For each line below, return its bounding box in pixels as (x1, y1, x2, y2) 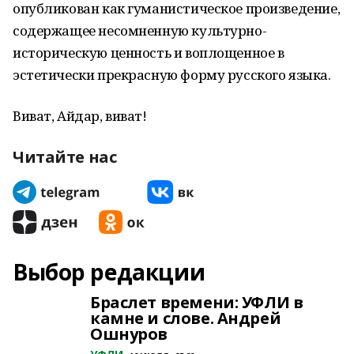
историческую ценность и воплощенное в (13, 43, 284, 62)
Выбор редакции (13, 257, 205, 287)
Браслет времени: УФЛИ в (90, 292, 303, 313)
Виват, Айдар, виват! (13, 107, 147, 125)
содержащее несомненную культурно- (13, 21, 267, 40)
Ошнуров (90, 323, 168, 345)
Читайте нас (13, 146, 117, 168)
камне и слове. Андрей (90, 307, 281, 329)
